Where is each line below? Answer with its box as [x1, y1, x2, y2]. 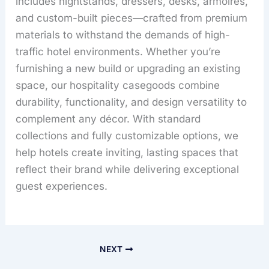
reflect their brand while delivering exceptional [16, 163, 240, 175]
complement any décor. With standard [16, 112, 201, 125]
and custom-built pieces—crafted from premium [16, 11, 248, 24]
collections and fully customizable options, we [16, 129, 239, 142]
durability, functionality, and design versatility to [16, 95, 247, 108]
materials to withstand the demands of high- [16, 28, 231, 41]
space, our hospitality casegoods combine [16, 79, 220, 91]
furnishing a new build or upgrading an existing [16, 62, 241, 74]
